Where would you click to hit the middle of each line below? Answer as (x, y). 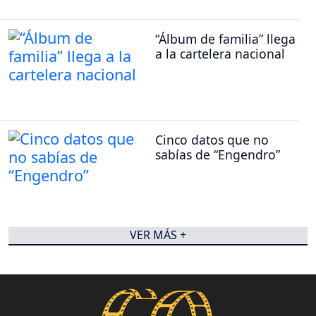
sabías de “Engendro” (218, 155)
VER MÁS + (158, 235)
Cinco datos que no (212, 140)
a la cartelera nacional (220, 54)
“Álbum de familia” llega (225, 39)
